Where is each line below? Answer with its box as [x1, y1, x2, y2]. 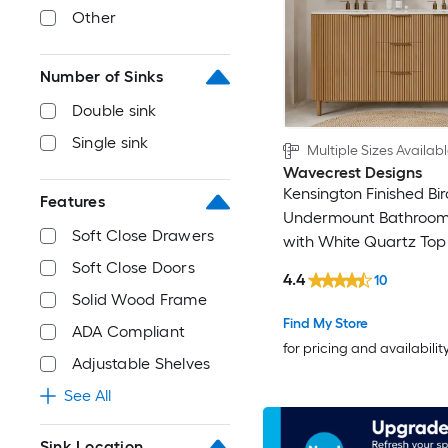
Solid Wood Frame [72, 290, 207, 309]
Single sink [72, 133, 149, 152]
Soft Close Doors [72, 258, 195, 277]
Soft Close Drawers [72, 226, 215, 245]
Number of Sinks [40, 67, 164, 86]
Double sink [72, 101, 157, 120]
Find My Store [282, 314, 368, 332]
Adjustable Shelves [72, 354, 211, 373]
